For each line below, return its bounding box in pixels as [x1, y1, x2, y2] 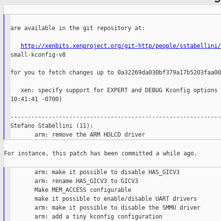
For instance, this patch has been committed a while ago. [4, 150, 197, 157]
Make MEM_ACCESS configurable [10, 186, 131, 194]
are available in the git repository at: [10, 25, 145, 32]
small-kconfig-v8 [10, 51, 66, 59]
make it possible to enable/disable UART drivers [10, 195, 197, 203]
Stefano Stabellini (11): [10, 122, 93, 130]
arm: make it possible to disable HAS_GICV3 [10, 169, 180, 176]
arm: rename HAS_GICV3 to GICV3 [10, 178, 138, 185]
